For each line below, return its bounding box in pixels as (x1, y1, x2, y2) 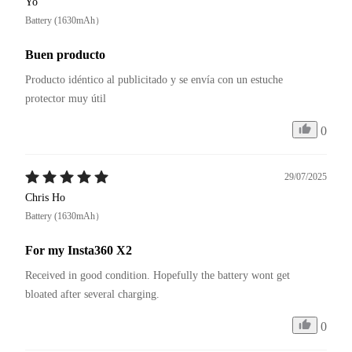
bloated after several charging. (25, 288, 159, 300)
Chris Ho (25, 191, 65, 203)
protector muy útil (25, 92, 106, 104)
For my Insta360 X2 (25, 243, 132, 257)
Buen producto (25, 47, 105, 61)
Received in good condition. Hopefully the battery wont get (25, 269, 293, 281)
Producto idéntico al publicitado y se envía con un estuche (25, 73, 286, 86)
